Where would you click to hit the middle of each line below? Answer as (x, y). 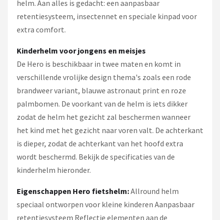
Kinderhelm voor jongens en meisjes (81, 50)
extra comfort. (41, 29)
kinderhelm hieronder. (54, 170)
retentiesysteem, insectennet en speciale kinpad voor (107, 16)
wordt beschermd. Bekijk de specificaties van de (96, 156)
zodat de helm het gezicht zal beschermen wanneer (104, 117)
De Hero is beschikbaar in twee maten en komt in (99, 64)
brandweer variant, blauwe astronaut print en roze (101, 90)
